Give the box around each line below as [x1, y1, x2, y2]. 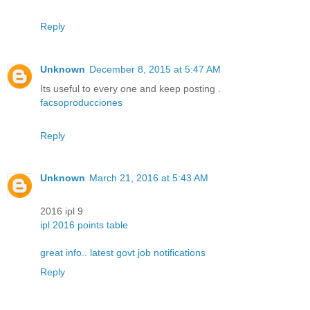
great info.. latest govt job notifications [40, 247, 206, 259]
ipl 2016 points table [40, 219, 128, 231]
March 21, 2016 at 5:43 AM [89, 172, 208, 184]
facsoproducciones [40, 96, 122, 108]
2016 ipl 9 [40, 206, 83, 217]
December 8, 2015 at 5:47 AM [89, 63, 221, 75]
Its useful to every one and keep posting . [40, 82, 221, 94]
